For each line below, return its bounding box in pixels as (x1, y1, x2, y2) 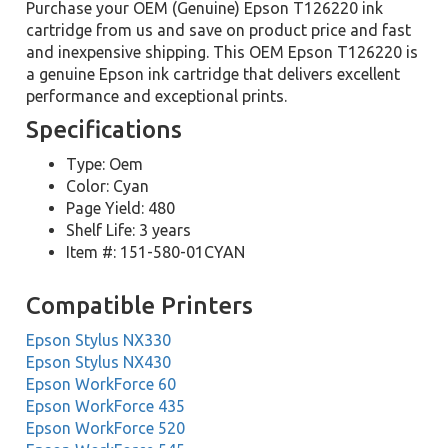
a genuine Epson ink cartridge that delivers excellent (26, 65, 401, 83)
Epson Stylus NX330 (26, 331, 172, 349)
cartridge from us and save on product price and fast (26, 21, 412, 39)
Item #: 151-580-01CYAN (66, 243, 246, 261)
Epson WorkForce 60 (26, 375, 177, 393)
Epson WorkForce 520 (26, 419, 186, 437)
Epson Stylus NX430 (26, 353, 172, 371)
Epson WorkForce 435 (26, 397, 186, 415)
